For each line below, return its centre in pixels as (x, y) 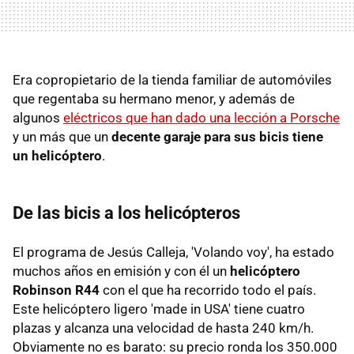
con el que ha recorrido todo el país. (208, 290)
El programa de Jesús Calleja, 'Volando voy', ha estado (173, 252)
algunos (38, 118)
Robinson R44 (56, 290)
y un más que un (62, 137)
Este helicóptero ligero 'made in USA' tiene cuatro (159, 309)
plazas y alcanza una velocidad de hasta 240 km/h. (163, 328)
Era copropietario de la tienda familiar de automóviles (172, 80)
